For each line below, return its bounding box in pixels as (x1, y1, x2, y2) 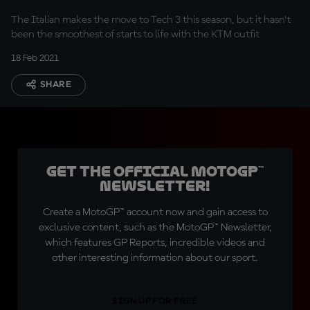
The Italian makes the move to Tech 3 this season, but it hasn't (11, 15, 291, 26)
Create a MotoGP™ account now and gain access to (42, 207, 268, 218)
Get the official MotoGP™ (46, 163, 264, 180)
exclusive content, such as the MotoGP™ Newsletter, (38, 222, 272, 233)
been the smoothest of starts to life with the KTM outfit (11, 29, 259, 40)
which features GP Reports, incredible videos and (45, 237, 265, 248)
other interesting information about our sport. (52, 253, 258, 264)
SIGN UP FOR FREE (112, 296, 198, 306)
